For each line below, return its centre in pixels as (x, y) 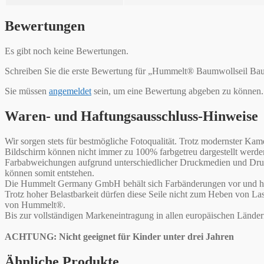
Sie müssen (27, 91)
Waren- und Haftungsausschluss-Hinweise (131, 116)
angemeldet (70, 91)
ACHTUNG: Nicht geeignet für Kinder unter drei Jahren (119, 237)
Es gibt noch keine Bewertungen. (67, 51)
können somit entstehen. (49, 173)
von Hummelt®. (35, 205)
